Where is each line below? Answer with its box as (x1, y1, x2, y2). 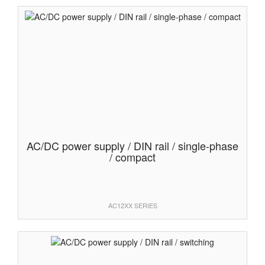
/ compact (109, 149, 156, 165)
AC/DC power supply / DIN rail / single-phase (27, 138, 238, 154)
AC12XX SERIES (108, 201, 157, 211)
